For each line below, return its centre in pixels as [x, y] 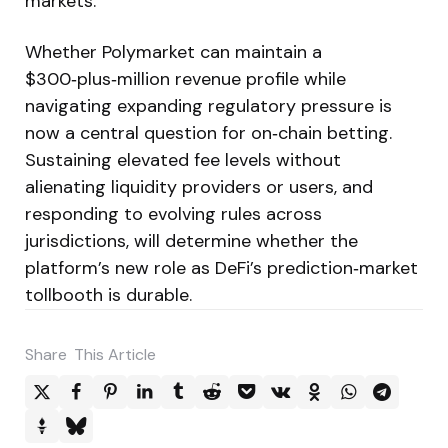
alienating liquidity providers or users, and [199, 186]
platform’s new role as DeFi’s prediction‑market [221, 267]
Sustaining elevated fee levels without [183, 159]
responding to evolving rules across [173, 213]
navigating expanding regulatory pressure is [208, 105]
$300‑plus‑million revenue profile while [185, 78]
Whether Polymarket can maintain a [173, 51]
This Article [115, 354]
